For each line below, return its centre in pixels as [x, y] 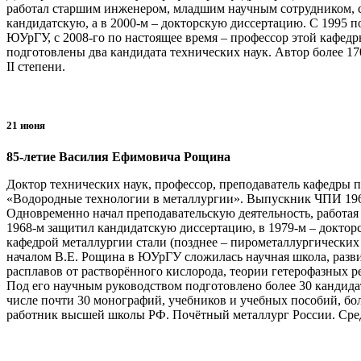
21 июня [26, 126]
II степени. [36, 67]
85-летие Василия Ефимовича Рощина [118, 157]
